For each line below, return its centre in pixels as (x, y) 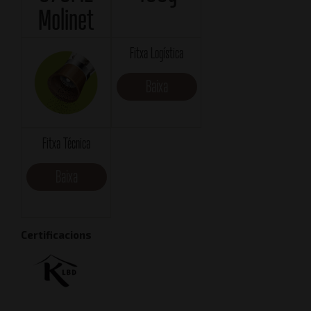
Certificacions (56, 234)
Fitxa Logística (156, 53)
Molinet (66, 19)
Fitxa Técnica (66, 143)
